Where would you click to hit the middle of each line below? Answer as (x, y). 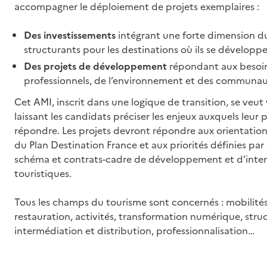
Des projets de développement (97, 66)
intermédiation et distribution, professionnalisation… (134, 231)
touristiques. (43, 173)
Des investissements (71, 35)
